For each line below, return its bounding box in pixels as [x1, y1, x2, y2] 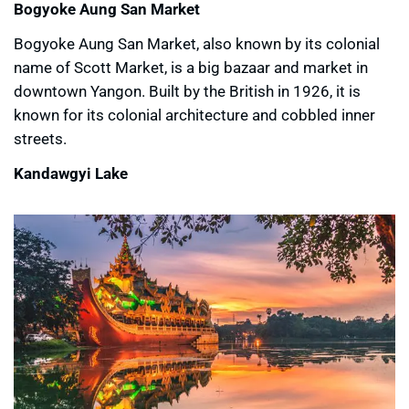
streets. [14, 128, 67, 150]
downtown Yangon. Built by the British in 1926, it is [14, 80, 361, 102]
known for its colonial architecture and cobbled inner [14, 104, 375, 126]
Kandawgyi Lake [14, 163, 128, 184]
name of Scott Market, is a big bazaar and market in [14, 57, 368, 79]
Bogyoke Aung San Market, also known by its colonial [14, 33, 380, 55]
